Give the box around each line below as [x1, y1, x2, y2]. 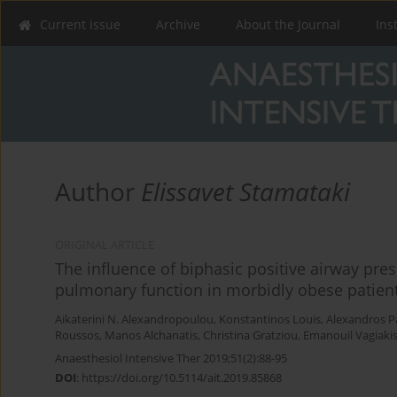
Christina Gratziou [203, 328, 298, 344]
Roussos [55, 328, 99, 344]
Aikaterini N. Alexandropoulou [55, 312, 214, 328]
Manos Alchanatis [105, 328, 198, 344]
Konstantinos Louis [219, 312, 321, 328]
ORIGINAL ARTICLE [55, 237, 154, 253]
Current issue [40, 16, 121, 33]
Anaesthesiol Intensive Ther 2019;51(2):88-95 [55, 350, 287, 367]
